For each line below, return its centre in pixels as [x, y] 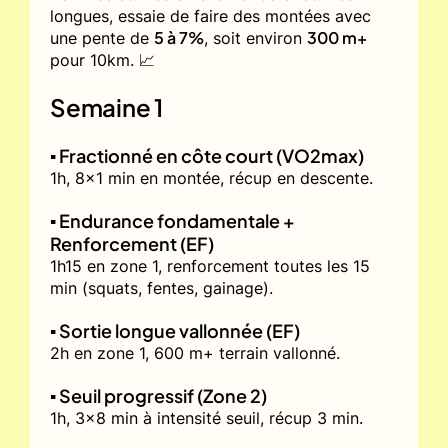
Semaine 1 [107, 106]
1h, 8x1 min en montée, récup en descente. [211, 177]
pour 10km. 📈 [102, 59]
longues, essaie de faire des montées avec [210, 15]
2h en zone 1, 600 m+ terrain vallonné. [195, 352]
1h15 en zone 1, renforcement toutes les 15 [210, 265]
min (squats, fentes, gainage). [161, 287]
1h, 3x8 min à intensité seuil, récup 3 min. [206, 417]
